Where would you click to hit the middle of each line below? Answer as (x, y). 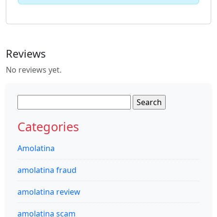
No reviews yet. (34, 70)
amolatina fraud (47, 170)
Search (30, 101)
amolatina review (49, 192)
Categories (48, 127)
